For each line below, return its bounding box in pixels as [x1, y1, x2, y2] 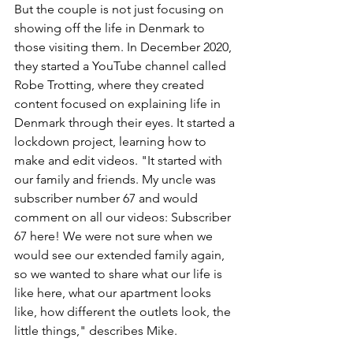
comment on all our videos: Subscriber [14, 209, 234, 225]
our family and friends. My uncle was [14, 171, 219, 187]
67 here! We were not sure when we [14, 228, 216, 243]
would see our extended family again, [14, 247, 228, 262]
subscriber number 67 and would [14, 190, 201, 206]
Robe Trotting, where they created [14, 76, 207, 92]
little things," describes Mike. [14, 322, 180, 338]
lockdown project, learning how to [14, 133, 210, 149]
